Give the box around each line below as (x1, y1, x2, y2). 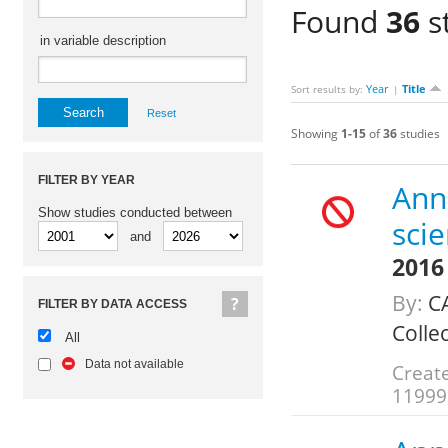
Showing (290, 125, 341, 143)
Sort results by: (290, 82, 366, 97)
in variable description (40, 33, 166, 48)
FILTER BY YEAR (38, 173, 135, 187)
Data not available (85, 357, 184, 371)
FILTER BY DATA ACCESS (38, 297, 187, 311)
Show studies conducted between (38, 205, 232, 220)
